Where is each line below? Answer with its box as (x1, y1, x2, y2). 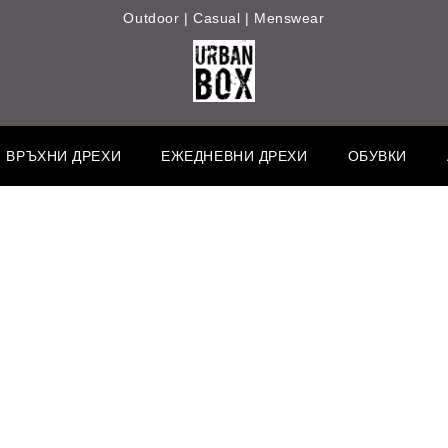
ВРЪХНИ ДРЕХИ (6, 148, 122, 164)
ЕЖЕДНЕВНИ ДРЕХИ (161, 148, 308, 164)
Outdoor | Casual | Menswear (123, 10, 325, 26)
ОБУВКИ (347, 148, 407, 164)
